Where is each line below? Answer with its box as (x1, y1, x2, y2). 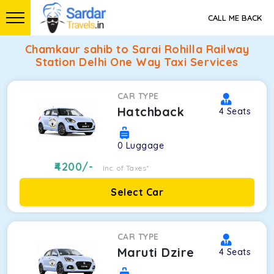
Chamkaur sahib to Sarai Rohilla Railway (24, 42, 250, 56)
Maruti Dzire (117, 245, 194, 260)
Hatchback (117, 104, 185, 119)
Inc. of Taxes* (102, 163, 149, 172)
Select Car (111, 186, 163, 198)
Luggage (125, 140, 165, 151)
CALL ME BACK (208, 13, 262, 23)
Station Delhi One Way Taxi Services (35, 55, 239, 69)
